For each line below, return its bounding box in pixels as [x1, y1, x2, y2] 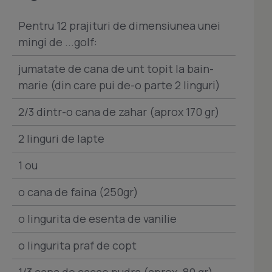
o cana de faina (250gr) [18, 184, 138, 199]
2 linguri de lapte [18, 131, 104, 146]
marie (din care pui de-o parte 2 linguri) [18, 77, 220, 92]
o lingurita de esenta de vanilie [18, 211, 177, 226]
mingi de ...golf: [18, 34, 97, 49]
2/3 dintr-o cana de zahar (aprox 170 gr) [18, 104, 220, 119]
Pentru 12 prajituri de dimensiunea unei [18, 18, 220, 33]
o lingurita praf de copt [18, 237, 137, 253]
